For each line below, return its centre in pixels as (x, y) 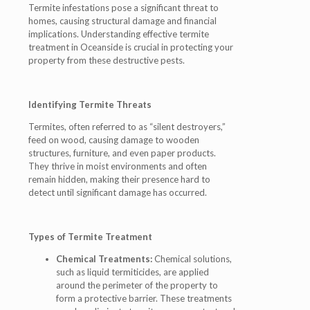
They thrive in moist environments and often (118, 166)
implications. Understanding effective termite (119, 34)
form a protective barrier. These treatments (144, 298)
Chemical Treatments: (104, 259)
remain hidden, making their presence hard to (119, 179)
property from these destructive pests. (107, 60)
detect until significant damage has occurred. (118, 192)
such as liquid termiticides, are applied (133, 272)
